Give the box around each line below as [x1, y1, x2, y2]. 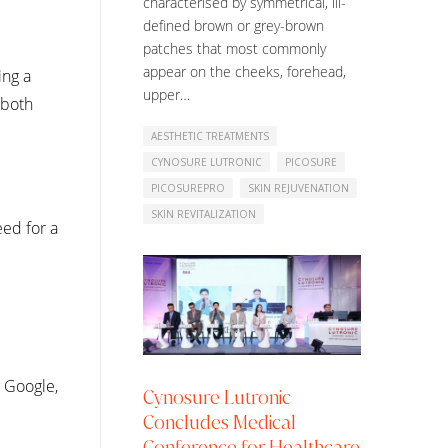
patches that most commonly [143, 38, 326, 58]
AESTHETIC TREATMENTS [151, 128, 269, 143]
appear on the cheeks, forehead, [143, 61, 346, 81]
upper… [143, 84, 190, 104]
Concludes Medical [143, 409, 296, 435]
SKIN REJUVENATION [248, 180, 349, 195]
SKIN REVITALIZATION [151, 206, 256, 221]
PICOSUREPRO [151, 180, 225, 195]
